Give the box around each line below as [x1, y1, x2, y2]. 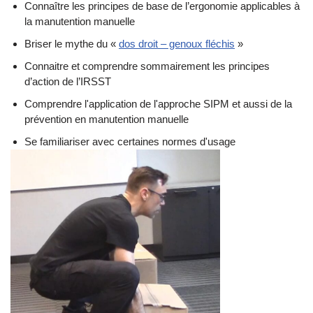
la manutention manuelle [24, 15, 135, 28]
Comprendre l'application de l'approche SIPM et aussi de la [24, 98, 292, 110]
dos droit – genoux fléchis [119, 38, 235, 50]
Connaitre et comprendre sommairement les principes [24, 60, 270, 73]
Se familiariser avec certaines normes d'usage [24, 136, 235, 148]
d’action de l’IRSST [24, 75, 111, 88]
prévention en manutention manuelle [24, 113, 189, 126]
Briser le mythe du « [24, 38, 119, 50]
